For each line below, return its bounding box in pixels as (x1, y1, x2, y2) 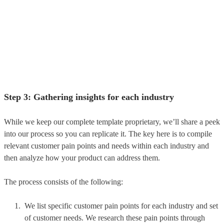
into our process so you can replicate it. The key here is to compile (4, 129, 212, 138)
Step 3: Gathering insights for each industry (4, 91, 176, 102)
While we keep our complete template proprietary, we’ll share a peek (4, 117, 220, 126)
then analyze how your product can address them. (4, 153, 160, 162)
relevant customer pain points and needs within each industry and (4, 141, 209, 150)
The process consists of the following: (4, 177, 123, 186)
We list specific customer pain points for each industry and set (24, 201, 218, 210)
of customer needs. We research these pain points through (24, 213, 205, 222)
